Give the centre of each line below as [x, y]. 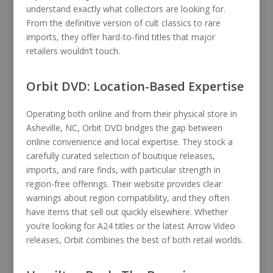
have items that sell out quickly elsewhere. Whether [127, 211]
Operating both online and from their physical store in [131, 113]
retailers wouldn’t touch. [73, 51]
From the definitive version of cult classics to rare [123, 23]
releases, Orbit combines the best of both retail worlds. [134, 239]
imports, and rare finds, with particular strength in [123, 169]
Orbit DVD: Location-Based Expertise [135, 86]
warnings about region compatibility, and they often [128, 197]
